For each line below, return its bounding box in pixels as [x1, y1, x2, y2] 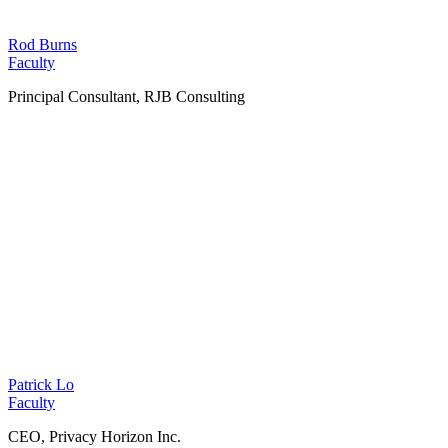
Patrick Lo [8, 376, 74, 394]
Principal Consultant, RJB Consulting [8, 88, 245, 106]
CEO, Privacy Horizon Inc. [8, 428, 181, 446]
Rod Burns [8, 36, 77, 54]
